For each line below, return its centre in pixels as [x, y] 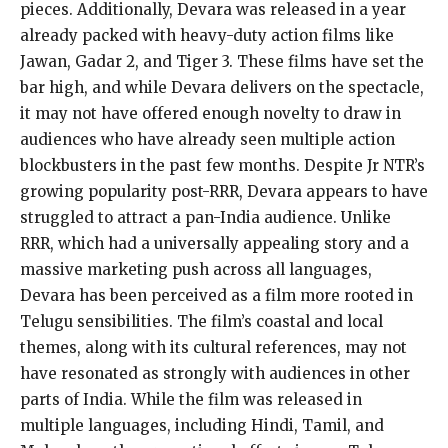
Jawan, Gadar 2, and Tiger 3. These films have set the [222, 61]
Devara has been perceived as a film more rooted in [216, 295]
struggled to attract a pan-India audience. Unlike [205, 217]
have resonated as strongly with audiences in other [215, 373]
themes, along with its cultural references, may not [213, 347]
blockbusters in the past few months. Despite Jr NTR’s [222, 165]
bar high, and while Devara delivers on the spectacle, [222, 87]
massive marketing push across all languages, [196, 269]
